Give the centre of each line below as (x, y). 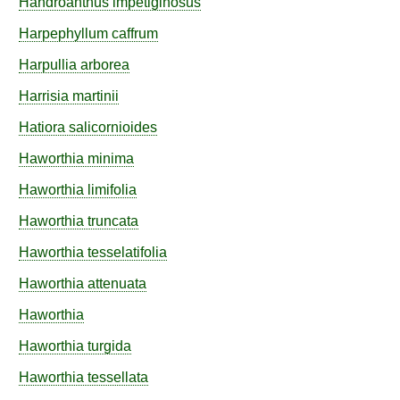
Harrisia (44, 96)
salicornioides (113, 127)
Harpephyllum (63, 33)
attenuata (117, 283)
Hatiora (42, 127)
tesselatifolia (127, 252)
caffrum (135, 33)
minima (111, 158)
